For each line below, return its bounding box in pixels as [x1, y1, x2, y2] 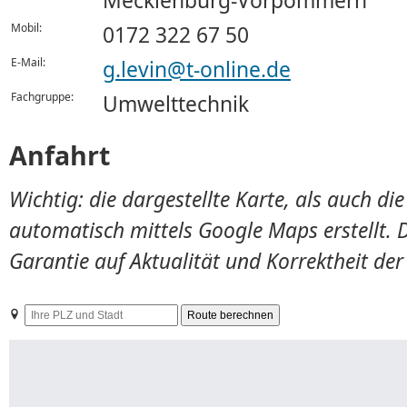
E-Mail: [11, 55, 45, 70]
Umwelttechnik [103, 90, 249, 118]
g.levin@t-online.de [103, 55, 291, 84]
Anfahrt [9, 137, 110, 173]
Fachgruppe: [11, 89, 74, 104]
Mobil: [11, 20, 42, 35]
